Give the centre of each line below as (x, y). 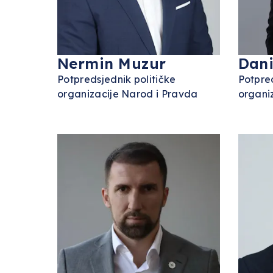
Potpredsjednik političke (117, 79)
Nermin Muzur (112, 63)
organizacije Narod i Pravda (128, 94)
